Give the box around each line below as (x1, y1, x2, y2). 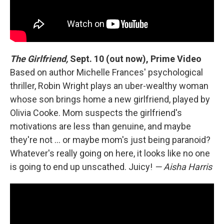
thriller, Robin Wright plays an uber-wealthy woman (10, 80, 208, 91)
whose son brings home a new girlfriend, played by (10, 93, 210, 104)
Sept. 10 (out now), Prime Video (68, 53, 201, 64)
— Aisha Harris (154, 161, 212, 172)
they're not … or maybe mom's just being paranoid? (10, 134, 210, 145)
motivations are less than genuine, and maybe (10, 120, 191, 131)
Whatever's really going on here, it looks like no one (10, 147, 210, 158)
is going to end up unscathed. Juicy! (10, 161, 154, 172)
